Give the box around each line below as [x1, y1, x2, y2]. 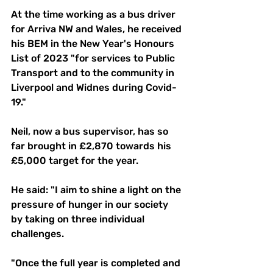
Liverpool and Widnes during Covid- [11, 82, 177, 94]
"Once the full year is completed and [11, 257, 183, 269]
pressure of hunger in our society [11, 199, 171, 211]
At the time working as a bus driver [11, 9, 178, 21]
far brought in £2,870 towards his [11, 140, 174, 152]
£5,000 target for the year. [11, 155, 138, 167]
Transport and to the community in [11, 67, 177, 79]
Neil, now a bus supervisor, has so [11, 126, 171, 138]
